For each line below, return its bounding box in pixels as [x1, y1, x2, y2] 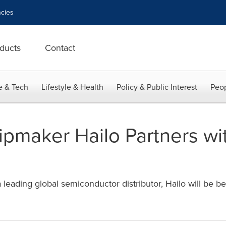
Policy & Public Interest [117, 81, 197, 93]
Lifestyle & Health [41, 81, 103, 93]
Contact [45, 41, 75, 54]
